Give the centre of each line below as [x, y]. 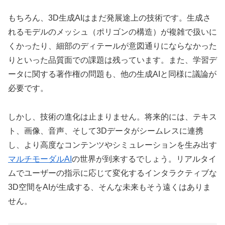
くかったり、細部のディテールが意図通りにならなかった [113, 46]
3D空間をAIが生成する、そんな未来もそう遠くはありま [109, 187]
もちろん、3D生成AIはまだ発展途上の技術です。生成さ [109, 18]
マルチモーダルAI [40, 159]
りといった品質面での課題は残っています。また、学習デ [113, 60]
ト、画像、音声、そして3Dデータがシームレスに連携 [106, 131]
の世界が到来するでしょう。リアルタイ [144, 159]
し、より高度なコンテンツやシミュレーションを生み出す [113, 145]
